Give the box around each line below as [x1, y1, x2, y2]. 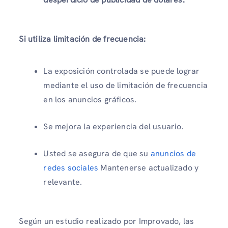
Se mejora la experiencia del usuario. [43, 121, 184, 132]
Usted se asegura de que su [43, 148, 151, 159]
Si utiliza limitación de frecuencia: [19, 33, 146, 44]
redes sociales [43, 162, 99, 174]
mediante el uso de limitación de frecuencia [43, 80, 208, 91]
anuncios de [150, 148, 196, 159]
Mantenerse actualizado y [98, 162, 199, 174]
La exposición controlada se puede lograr [43, 66, 200, 77]
